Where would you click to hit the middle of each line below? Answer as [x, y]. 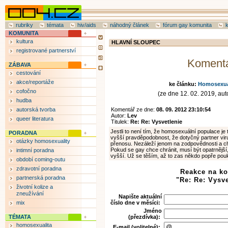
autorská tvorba [36, 109]
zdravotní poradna [39, 168]
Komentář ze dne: [134, 109]
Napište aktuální [140, 196]
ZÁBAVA [20, 65]
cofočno [26, 91]
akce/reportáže [35, 82]
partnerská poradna [41, 178]
